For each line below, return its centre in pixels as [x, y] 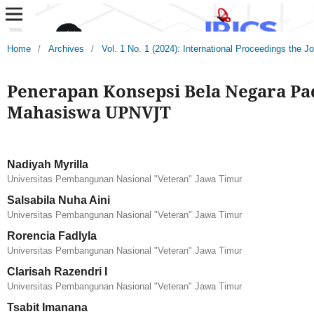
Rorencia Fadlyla [52, 235]
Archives [66, 48]
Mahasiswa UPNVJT [89, 111]
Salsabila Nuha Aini [58, 200]
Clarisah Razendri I [57, 271]
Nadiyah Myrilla [47, 164]
